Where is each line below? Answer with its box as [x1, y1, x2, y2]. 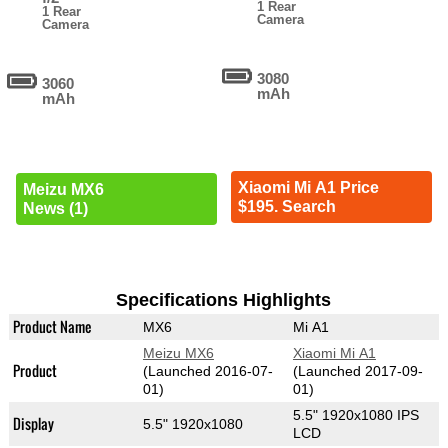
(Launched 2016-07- [142, 363, 273, 380]
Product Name [12, 316, 91, 338]
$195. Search [237, 197, 336, 215]
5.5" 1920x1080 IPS [292, 407, 419, 424]
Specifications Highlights [116, 290, 332, 311]
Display [12, 413, 54, 435]
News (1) [22, 200, 88, 218]
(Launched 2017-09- [292, 363, 423, 380]
